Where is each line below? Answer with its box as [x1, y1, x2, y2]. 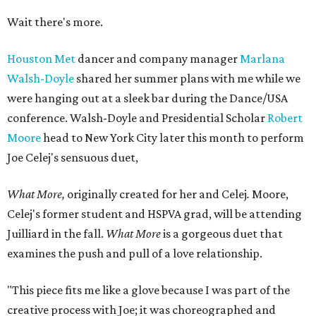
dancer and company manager [78, 51, 240, 66]
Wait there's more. [7, 15, 103, 29]
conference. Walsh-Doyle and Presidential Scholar [7, 111, 267, 125]
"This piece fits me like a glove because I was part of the [7, 283, 290, 297]
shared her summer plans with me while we [74, 71, 300, 85]
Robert [267, 111, 303, 125]
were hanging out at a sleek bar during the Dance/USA [7, 91, 288, 105]
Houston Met [7, 51, 78, 66]
